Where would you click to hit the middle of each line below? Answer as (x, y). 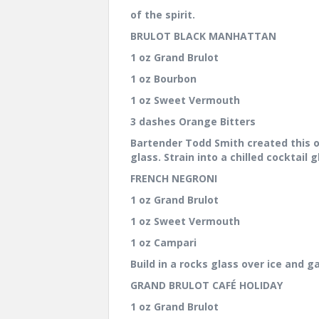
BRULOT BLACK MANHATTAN (203, 36)
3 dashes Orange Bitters (193, 121)
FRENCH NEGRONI (174, 178)
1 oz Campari (163, 242)
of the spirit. (163, 14)
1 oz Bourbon (163, 78)
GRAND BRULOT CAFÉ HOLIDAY (206, 285)
